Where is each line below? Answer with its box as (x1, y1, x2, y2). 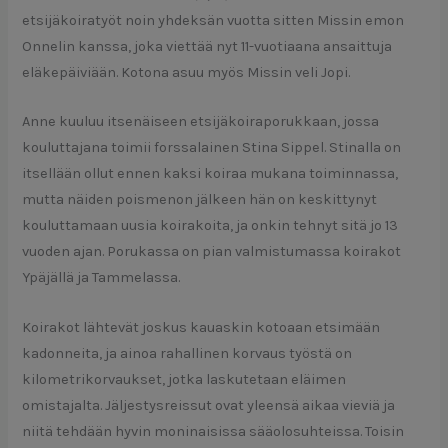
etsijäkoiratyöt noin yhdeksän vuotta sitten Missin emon (22, 12, 405, 30)
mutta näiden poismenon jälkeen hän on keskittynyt (22, 191, 378, 209)
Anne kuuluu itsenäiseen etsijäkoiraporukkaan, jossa (22, 113, 380, 131)
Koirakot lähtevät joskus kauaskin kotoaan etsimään (22, 318, 381, 336)
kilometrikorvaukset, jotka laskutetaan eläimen (22, 370, 347, 388)
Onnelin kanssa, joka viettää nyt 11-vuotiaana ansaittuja (22, 38, 393, 56)
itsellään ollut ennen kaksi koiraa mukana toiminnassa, (22, 165, 399, 183)
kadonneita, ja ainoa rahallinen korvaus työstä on (22, 344, 353, 362)
